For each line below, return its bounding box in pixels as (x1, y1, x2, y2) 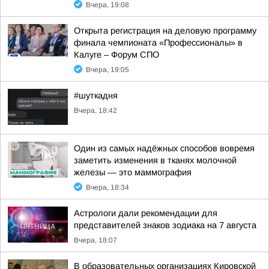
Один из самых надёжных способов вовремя (74, 144, 255, 153)
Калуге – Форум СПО (74, 50, 159, 59)
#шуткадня (74, 91, 118, 100)
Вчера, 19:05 (86, 65, 129, 74)
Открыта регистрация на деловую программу (74, 26, 256, 35)
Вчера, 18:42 (74, 106, 117, 115)
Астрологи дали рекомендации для (74, 208, 217, 218)
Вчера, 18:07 (74, 236, 117, 244)
